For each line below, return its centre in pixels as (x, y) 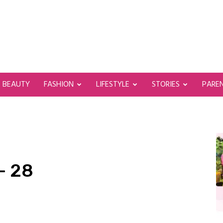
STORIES (166, 85)
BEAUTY (16, 85)
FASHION (59, 85)
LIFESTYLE (113, 85)
